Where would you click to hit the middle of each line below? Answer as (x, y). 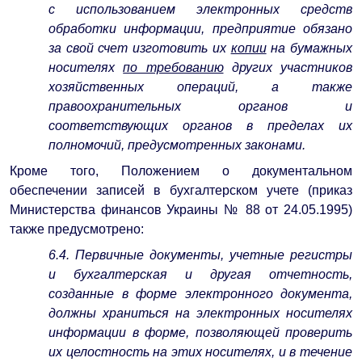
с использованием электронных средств (200, 9)
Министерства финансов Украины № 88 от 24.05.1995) (181, 209)
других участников (288, 67)
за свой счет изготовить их (140, 48)
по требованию (173, 67)
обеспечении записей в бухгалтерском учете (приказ (181, 190)
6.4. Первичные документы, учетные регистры (200, 255)
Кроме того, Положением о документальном (181, 170)
